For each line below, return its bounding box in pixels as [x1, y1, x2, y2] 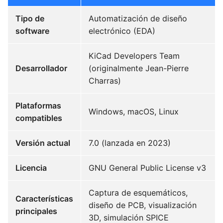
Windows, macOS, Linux [89, 107, 179, 116]
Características [15, 194, 73, 204]
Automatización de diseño [89, 13, 187, 23]
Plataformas [15, 101, 61, 111]
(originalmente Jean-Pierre [89, 63, 189, 73]
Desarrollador [15, 63, 67, 73]
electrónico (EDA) [89, 26, 155, 36]
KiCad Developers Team [89, 51, 180, 61]
